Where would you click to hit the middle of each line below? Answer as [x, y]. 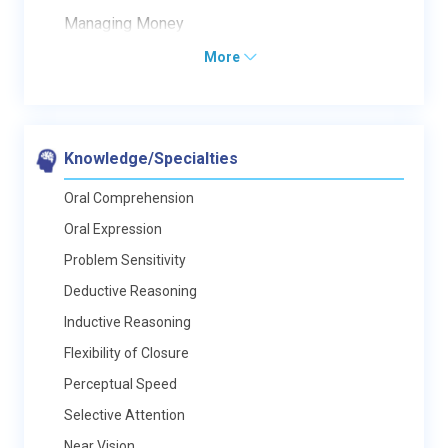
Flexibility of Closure [126, 353]
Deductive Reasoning [130, 291]
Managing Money [124, 23]
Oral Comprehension [129, 198]
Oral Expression [113, 229]
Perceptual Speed [120, 384]
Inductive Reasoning [127, 322]
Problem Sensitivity [125, 260]
